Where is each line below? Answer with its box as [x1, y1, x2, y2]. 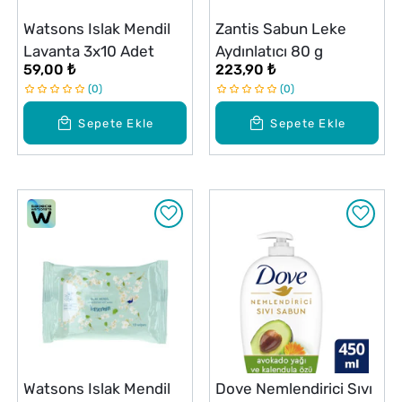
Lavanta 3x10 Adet [23, 42, 154, 60]
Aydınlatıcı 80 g [215, 42, 323, 60]
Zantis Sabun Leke [215, 20, 346, 38]
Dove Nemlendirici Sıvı [215, 380, 372, 398]
